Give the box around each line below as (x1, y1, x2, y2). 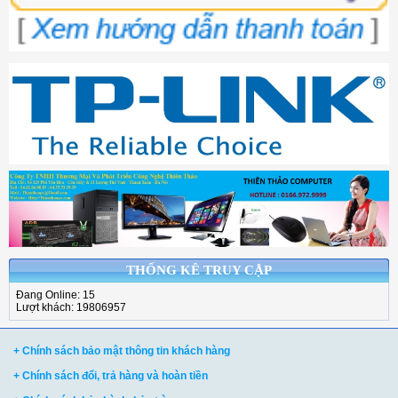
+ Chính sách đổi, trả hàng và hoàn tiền (13, 369, 208, 382)
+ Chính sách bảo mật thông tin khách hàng (13, 344, 230, 357)
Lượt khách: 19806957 (16, 300, 126, 314)
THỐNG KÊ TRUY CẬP (126, 262, 272, 277)
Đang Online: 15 (16, 288, 95, 301)
